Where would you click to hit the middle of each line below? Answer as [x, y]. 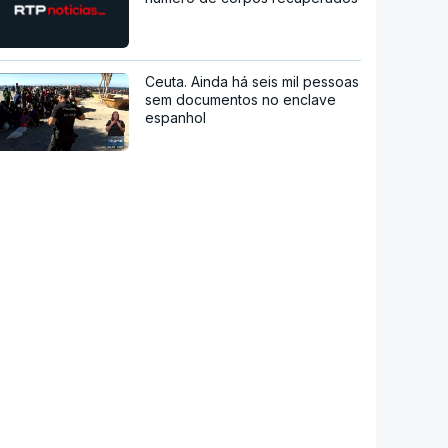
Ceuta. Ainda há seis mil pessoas [252, 82]
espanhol [176, 118]
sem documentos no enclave [241, 100]
